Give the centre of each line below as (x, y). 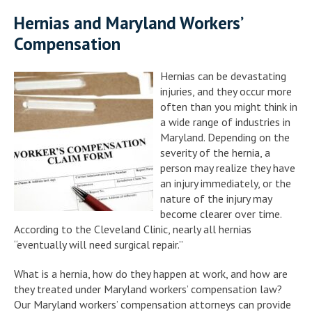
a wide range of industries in (225, 122)
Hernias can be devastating (223, 76)
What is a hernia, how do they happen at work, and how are (151, 273)
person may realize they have (228, 167)
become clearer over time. (221, 213)
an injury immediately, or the (226, 183)
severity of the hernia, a (215, 152)
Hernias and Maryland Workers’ (128, 23)
